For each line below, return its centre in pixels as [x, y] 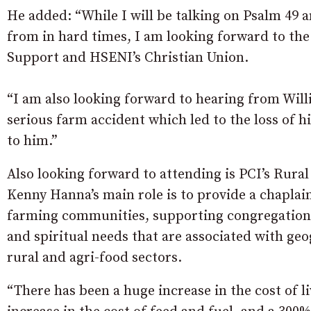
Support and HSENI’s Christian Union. [128, 58]
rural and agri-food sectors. [94, 258]
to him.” [32, 142]
